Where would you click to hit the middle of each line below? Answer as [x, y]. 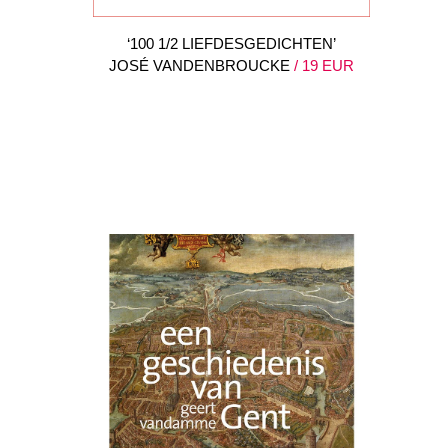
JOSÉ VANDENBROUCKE [199, 66]
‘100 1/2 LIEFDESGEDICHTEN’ [231, 44]
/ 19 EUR [322, 66]
